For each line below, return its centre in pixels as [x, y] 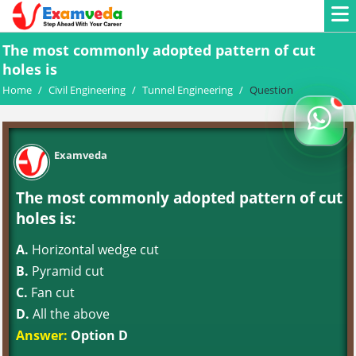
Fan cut [51, 292]
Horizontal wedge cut [94, 250]
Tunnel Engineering [188, 90]
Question [271, 90]
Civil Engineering [87, 90]
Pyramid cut [66, 271]
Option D [98, 335]
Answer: [42, 335]
